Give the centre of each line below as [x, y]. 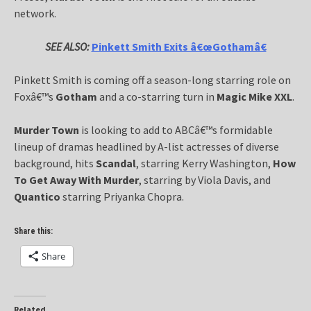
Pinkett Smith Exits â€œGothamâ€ [179, 46]
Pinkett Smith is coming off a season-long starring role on [152, 79]
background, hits [55, 163]
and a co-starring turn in [157, 96]
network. [35, 13]
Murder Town [47, 129]
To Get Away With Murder [76, 179]
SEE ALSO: [67, 46]
